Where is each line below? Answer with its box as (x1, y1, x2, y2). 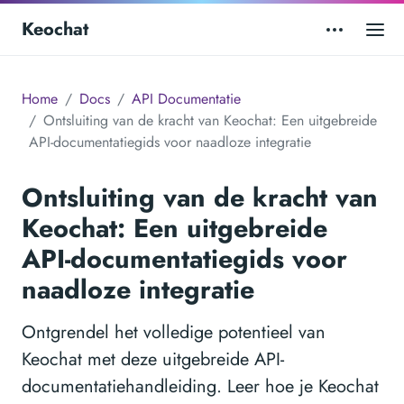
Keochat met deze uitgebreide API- (22, 346, 284, 373)
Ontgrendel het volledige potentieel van (22, 319, 326, 346)
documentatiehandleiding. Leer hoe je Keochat (22, 373, 379, 400)
